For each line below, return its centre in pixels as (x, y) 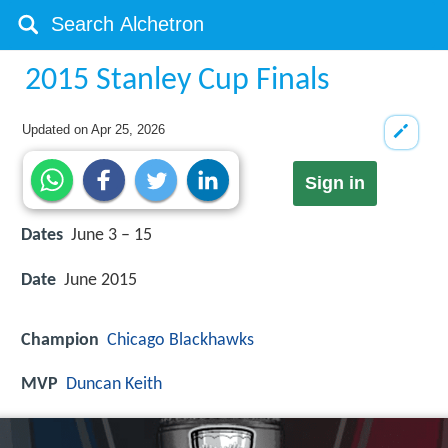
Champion (60, 340)
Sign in (334, 183)
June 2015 (100, 280)
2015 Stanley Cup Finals (178, 81)
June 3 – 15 (111, 236)
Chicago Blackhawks (180, 340)
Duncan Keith (114, 384)
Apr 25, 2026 (128, 129)
